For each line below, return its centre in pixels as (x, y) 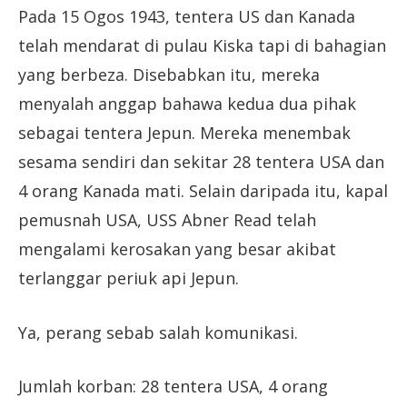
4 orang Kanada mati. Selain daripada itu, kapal (203, 190)
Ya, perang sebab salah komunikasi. (158, 332)
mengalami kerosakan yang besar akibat (177, 248)
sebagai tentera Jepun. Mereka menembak (184, 132)
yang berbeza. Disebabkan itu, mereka (169, 74)
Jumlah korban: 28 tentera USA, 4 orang (173, 387)
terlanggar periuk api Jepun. (129, 278)
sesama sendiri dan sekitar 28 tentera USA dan (201, 161)
